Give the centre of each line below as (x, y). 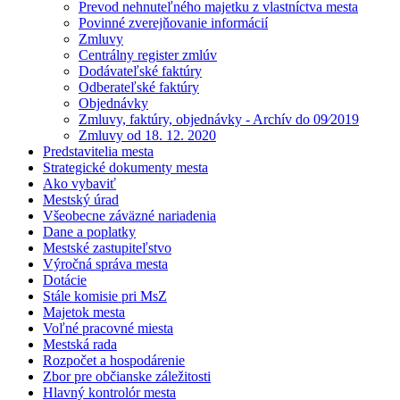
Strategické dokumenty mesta (125, 168)
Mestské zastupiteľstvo (107, 248)
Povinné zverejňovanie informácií (173, 23)
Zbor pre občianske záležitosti (127, 377)
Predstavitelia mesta (98, 152)
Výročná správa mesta (105, 264)
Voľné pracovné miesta (108, 329)
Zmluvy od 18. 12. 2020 (147, 136)
